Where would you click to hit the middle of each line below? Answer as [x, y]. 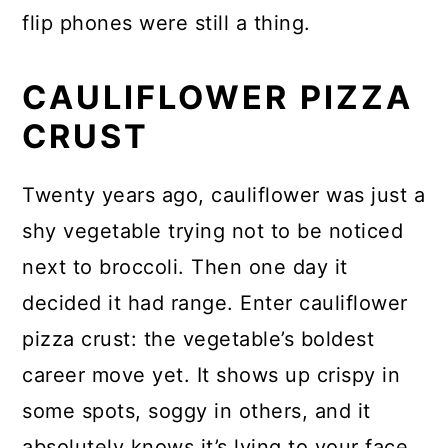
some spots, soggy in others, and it [196, 411]
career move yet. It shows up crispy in [211, 375]
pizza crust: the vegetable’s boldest [198, 339]
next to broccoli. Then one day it [185, 267]
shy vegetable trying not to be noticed [213, 231]
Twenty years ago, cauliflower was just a [224, 195]
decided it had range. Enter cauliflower [215, 303]
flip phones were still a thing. [166, 23]
